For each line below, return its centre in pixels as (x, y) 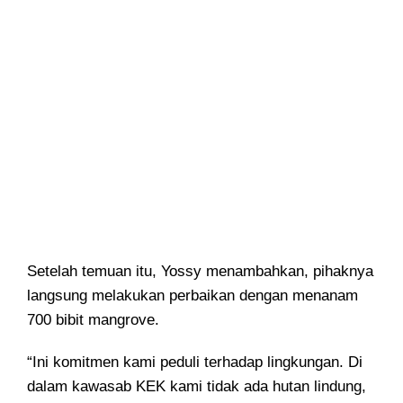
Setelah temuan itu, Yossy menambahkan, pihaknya (200, 272)
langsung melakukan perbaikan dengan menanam (193, 296)
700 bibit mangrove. (93, 320)
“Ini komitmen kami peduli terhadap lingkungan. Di (195, 363)
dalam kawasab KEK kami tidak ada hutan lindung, (197, 387)
